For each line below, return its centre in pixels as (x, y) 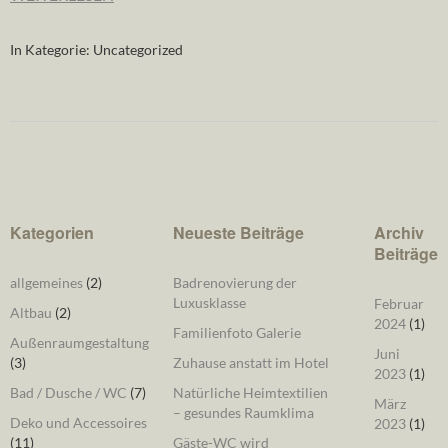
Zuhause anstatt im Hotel (250, 363)
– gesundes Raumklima (243, 413)
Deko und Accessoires (78, 423)
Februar (398, 304)
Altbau (31, 313)
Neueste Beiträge (238, 233)
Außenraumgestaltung (79, 343)
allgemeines (46, 283)
